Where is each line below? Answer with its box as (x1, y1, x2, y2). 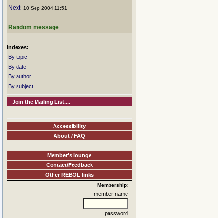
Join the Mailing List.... (12, 99, 71, 105)
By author (8, 73, 31, 79)
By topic (8, 54, 27, 60)
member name (94, 190, 128, 197)
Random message (8, 24, 59, 31)
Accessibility (53, 123, 86, 129)
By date (8, 64, 26, 70)
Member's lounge (47, 152, 91, 158)
